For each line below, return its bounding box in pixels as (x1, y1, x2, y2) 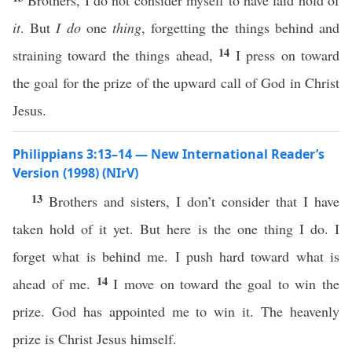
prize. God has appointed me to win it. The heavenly (13, 302, 339, 321)
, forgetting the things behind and (141, 18, 340, 37)
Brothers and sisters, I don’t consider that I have (49, 192, 339, 211)
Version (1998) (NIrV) (13, 164, 138, 181)
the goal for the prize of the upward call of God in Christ (13, 73, 339, 92)
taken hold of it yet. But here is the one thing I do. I (13, 219, 339, 238)
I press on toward (235, 46, 340, 64)
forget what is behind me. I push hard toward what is (13, 247, 339, 266)
